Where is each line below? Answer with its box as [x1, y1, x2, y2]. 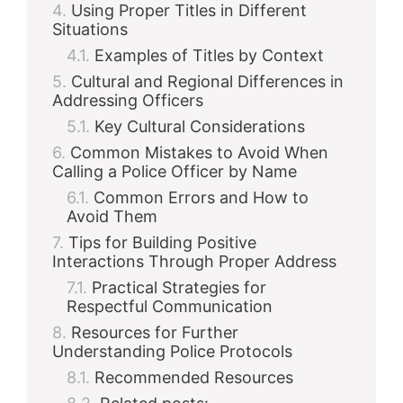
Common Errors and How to [94, 188, 309, 208]
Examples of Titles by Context [94, 46, 324, 66]
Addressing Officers [52, 91, 203, 111]
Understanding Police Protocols [52, 342, 292, 362]
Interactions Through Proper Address [52, 252, 336, 272]
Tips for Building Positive [68, 233, 256, 253]
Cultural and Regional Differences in [71, 72, 344, 92]
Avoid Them [67, 207, 157, 227]
